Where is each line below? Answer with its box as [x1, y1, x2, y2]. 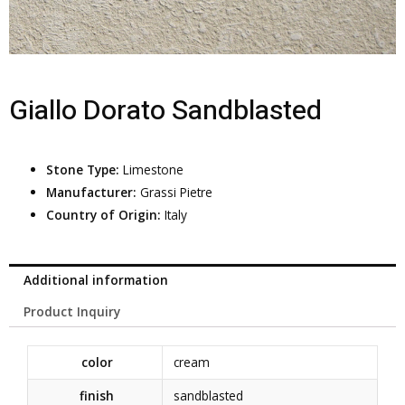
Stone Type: [46, 161, 124, 179]
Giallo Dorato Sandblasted [9, 91, 322, 132]
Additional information [24, 270, 169, 288]
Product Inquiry [24, 302, 121, 320]
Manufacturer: [46, 184, 141, 202]
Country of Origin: [46, 206, 165, 224]
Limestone [123, 161, 184, 179]
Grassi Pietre [140, 184, 213, 202]
